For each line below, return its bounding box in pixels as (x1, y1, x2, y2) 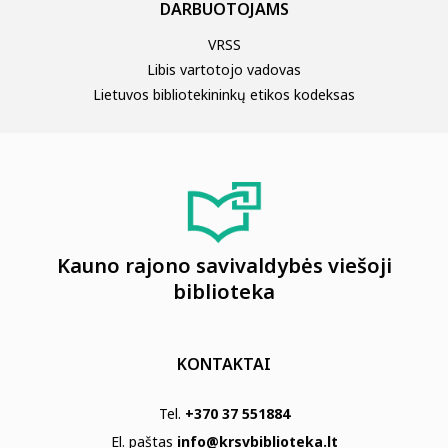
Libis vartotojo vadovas (147, 59, 301, 79)
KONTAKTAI (177, 353, 271, 376)
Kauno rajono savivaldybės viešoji (56, 252, 392, 280)
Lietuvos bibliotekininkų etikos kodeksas (93, 84, 355, 104)
